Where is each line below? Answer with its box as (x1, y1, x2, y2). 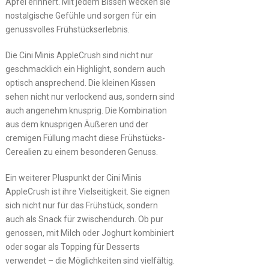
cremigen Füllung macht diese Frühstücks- (5, 133, 165, 143)
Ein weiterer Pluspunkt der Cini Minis (5, 172, 142, 183)
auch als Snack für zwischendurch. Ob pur (5, 214, 163, 224)
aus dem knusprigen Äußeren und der (5, 119, 148, 129)
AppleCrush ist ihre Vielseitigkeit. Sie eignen (5, 186, 170, 196)
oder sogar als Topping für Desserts (5, 241, 140, 252)
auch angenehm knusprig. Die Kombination (5, 105, 167, 115)
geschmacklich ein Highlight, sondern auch (5, 64, 165, 74)
